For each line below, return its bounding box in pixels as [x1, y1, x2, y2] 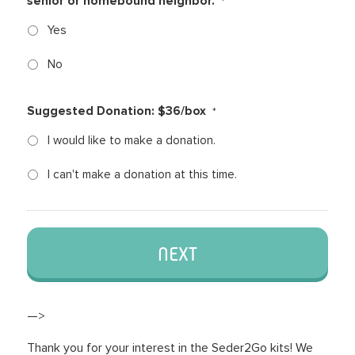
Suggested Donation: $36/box [26, 104, 206, 120]
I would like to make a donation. [47, 133, 216, 149]
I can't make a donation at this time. [47, 167, 237, 183]
